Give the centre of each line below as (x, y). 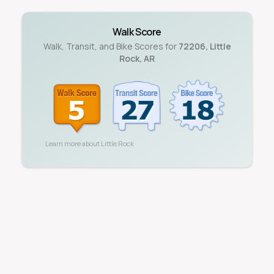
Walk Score (137, 32)
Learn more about (73, 143)
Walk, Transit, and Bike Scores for (110, 46)
